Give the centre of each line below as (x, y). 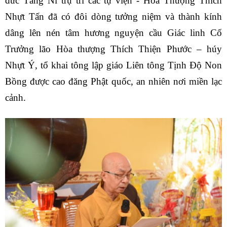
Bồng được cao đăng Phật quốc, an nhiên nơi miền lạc (113, 82)
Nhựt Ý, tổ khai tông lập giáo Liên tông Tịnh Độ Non (113, 65)
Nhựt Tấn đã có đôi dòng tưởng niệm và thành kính (113, 17)
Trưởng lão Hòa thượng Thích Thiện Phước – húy (113, 49)
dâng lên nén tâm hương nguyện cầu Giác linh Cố (113, 33)
